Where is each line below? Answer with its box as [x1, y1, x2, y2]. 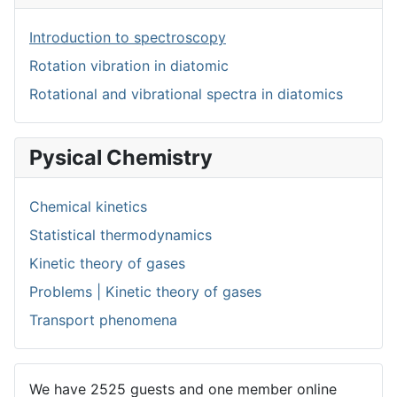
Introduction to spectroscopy [29, 27, 226, 46]
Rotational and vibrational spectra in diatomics [29, 84, 343, 103]
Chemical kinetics [29, 197, 147, 215]
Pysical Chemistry [29, 144, 213, 170]
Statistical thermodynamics [29, 225, 212, 244]
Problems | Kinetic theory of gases [29, 282, 261, 300]
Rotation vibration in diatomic [29, 56, 229, 74]
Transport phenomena [29, 310, 177, 329]
